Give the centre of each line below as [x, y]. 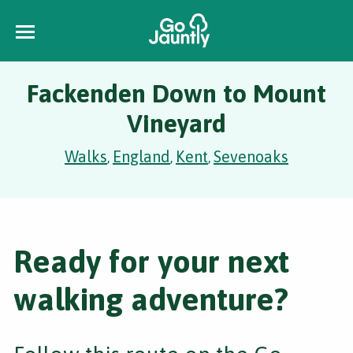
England [141, 156]
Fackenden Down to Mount [176, 93]
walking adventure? [151, 299]
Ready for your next [151, 261]
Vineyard [176, 123]
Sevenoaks [251, 156]
